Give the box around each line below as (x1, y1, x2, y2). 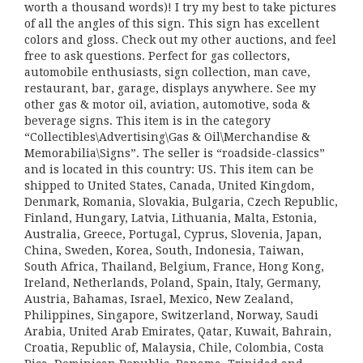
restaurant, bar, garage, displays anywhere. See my (24, 82, 316, 95)
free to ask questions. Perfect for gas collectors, (24, 49, 290, 62)
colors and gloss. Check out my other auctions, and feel (24, 33, 336, 46)
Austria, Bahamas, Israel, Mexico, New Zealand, (24, 293, 293, 305)
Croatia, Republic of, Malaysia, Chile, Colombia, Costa (24, 341, 324, 354)
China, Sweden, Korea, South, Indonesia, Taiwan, (24, 244, 304, 257)
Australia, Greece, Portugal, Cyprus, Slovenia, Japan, (24, 228, 322, 241)
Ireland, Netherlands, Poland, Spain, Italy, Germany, (24, 276, 321, 289)
